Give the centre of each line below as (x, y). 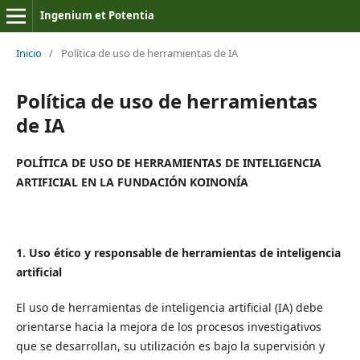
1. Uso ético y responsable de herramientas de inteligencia (178, 252)
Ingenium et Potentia (97, 15)
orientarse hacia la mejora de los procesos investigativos (168, 327)
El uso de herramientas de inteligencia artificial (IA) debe (169, 307)
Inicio (29, 53)
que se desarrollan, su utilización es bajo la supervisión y (170, 346)
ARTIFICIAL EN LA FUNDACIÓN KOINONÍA (132, 182)
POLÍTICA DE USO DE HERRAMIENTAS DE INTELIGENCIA (168, 162)
